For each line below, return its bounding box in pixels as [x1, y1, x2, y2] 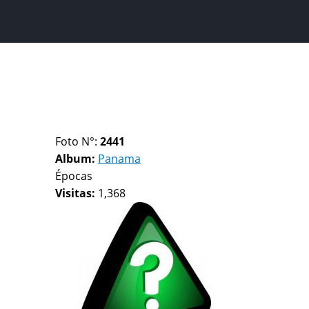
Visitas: [55, 186, 98, 201]
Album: [55, 151, 98, 166]
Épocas [55, 168, 92, 183]
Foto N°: [55, 134, 100, 149]
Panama [98, 151, 141, 166]
